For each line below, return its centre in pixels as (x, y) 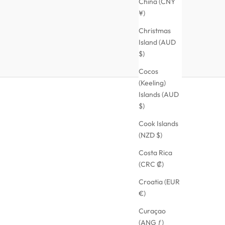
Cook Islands (158, 124)
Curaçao (152, 211)
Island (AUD (157, 42)
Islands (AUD (159, 95)
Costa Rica (155, 153)
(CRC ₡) (151, 164)
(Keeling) (152, 83)
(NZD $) (150, 135)
